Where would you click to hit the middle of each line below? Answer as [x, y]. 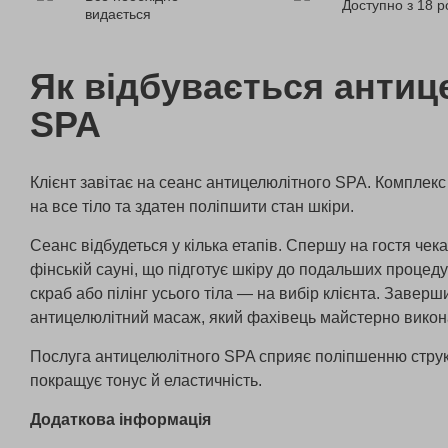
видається [118, 13]
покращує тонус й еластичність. [146, 380]
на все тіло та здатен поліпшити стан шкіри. [192, 206]
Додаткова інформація [120, 419]
